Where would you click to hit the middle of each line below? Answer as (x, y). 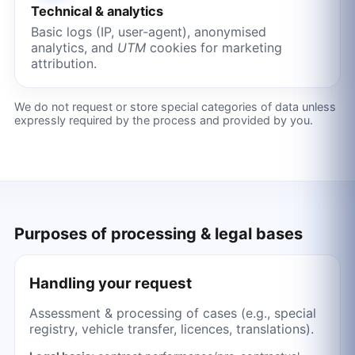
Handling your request (110, 283)
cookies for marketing (214, 48)
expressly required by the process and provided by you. (163, 120)
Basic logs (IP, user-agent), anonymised (148, 32)
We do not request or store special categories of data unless (175, 106)
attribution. (63, 64)
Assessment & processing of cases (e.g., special (172, 313)
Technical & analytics (97, 11)
